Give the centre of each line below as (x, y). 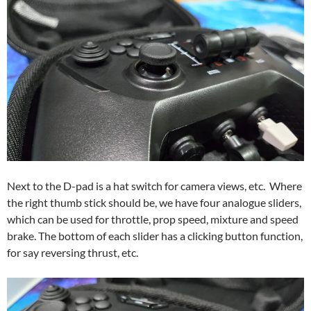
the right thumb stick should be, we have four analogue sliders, (154, 203)
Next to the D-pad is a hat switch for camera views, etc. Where (154, 186)
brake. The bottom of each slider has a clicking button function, (155, 236)
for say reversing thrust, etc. (73, 253)
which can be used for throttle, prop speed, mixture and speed (153, 219)
